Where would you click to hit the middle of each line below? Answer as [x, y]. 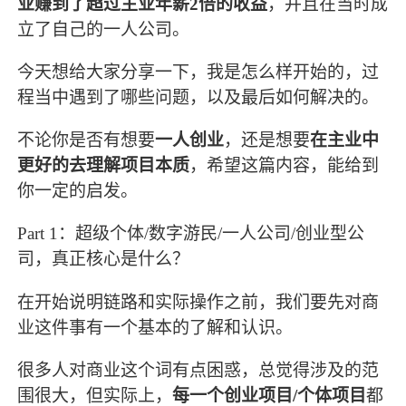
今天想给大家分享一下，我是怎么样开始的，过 [198, 72]
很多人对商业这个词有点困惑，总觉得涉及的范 [198, 370]
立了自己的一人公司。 [104, 30]
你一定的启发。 [78, 191]
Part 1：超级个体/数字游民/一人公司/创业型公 [191, 234]
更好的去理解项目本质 [104, 166]
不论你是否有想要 [87, 140]
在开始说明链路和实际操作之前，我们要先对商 [198, 302]
